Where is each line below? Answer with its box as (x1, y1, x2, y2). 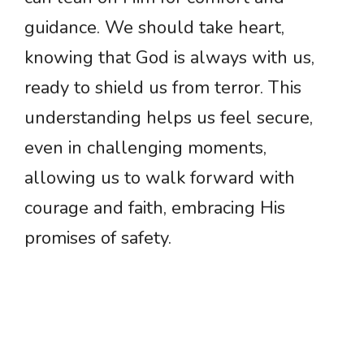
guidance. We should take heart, (24, 15, 284, 41)
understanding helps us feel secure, (24, 106, 313, 131)
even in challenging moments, (24, 136, 266, 161)
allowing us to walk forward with (24, 166, 295, 191)
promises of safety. (24, 226, 171, 251)
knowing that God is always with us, (24, 45, 314, 71)
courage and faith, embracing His (24, 196, 285, 221)
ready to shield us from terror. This (24, 76, 301, 101)
